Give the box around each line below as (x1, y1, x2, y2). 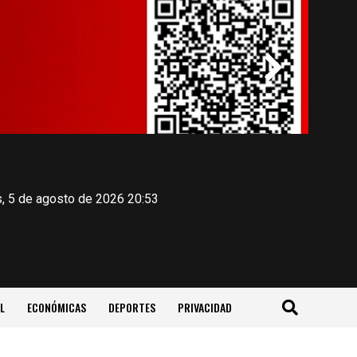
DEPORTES (108, 299, 155, 316)
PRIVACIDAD (177, 299, 232, 316)
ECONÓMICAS (26, 299, 86, 316)
